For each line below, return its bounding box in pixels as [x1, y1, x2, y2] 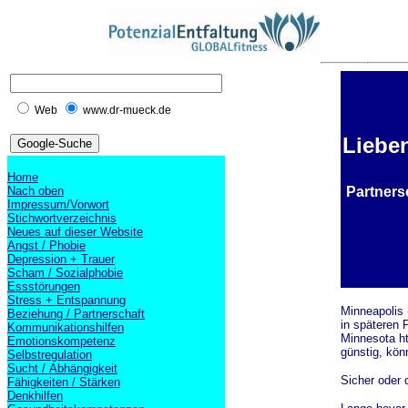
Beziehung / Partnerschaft [7, 307, 145, 321]
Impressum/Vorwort [7, 198, 109, 211]
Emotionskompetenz [7, 334, 116, 348]
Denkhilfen [7, 389, 63, 403]
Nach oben [7, 184, 64, 198]
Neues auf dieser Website [7, 225, 143, 239]
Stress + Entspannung [7, 293, 126, 307]
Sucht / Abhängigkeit [7, 362, 117, 375]
